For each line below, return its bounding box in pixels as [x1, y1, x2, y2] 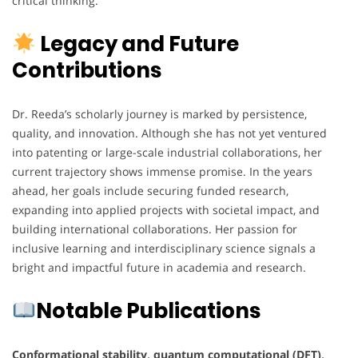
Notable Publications [35, 296, 261, 326]
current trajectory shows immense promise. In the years [12, 164, 312, 180]
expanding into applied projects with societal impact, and [12, 202, 320, 218]
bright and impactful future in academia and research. [12, 260, 306, 276]
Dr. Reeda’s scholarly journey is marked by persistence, [12, 106, 307, 122]
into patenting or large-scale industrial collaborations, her [12, 145, 322, 161]
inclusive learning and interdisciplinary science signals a [12, 241, 316, 257]
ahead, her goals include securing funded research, [12, 183, 288, 199]
